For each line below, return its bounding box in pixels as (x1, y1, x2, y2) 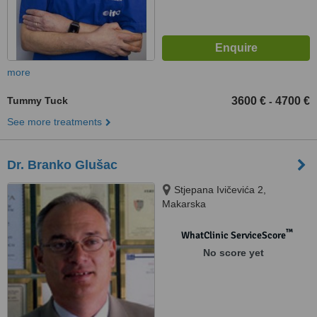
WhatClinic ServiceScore (180, 229, 286, 241)
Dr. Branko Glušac (7, 158, 117, 172)
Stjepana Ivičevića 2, (174, 184, 266, 195)
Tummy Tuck (7, 95, 68, 106)
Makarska (162, 198, 206, 209)
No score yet (202, 247, 264, 258)
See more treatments (7, 116, 102, 127)
